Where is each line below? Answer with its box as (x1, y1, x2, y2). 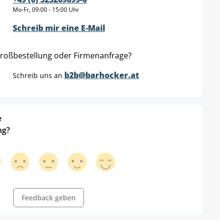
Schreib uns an (13, 71, 64, 81)
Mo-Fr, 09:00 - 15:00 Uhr (13, 5, 79, 14)
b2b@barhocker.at (64, 70, 139, 81)
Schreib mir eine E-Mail (13, 23, 105, 34)
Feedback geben (22, 193, 76, 203)
